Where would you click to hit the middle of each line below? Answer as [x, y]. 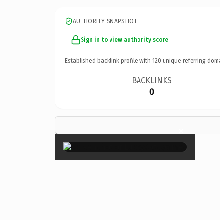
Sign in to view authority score [124, 40]
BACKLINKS [152, 80]
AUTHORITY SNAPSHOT [105, 21]
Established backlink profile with [109, 61]
